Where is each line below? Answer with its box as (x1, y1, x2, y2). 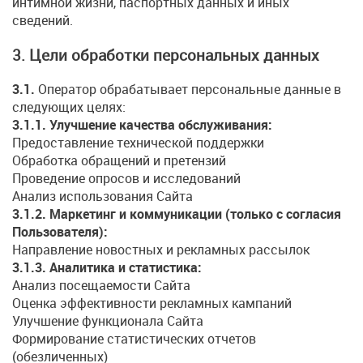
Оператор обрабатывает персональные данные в (35, 79, 341, 98)
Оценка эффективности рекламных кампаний (12, 293, 292, 312)
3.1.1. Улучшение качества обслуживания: (12, 115, 272, 134)
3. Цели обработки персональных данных (12, 44, 319, 65)
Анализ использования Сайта (12, 186, 193, 205)
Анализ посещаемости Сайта (12, 275, 190, 294)
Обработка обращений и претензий (12, 151, 226, 169)
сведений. (12, 11, 73, 30)
